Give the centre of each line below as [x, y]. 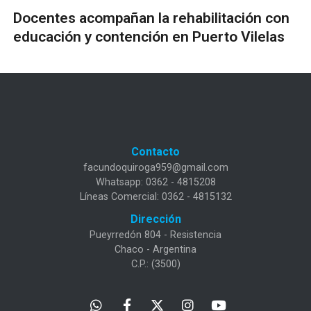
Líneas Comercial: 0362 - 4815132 [155, 196]
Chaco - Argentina [155, 249]
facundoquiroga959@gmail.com [155, 167]
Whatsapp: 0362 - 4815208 [155, 182]
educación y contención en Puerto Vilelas [149, 37]
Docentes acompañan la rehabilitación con [151, 18]
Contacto [155, 151]
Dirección [155, 219]
